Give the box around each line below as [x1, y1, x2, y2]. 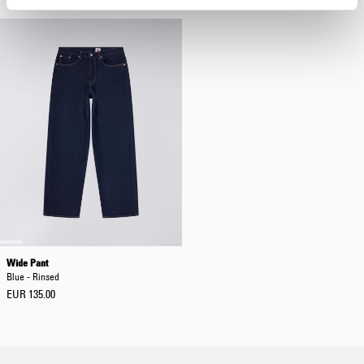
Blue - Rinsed [6, 270, 59, 283]
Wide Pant [6, 256, 48, 269]
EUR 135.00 [6, 287, 55, 301]
